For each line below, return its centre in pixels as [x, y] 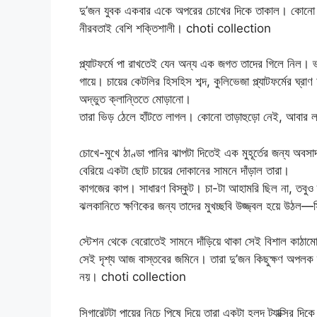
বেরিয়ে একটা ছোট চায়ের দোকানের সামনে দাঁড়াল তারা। [184, 170]
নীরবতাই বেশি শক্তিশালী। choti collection [175, 28]
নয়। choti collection [133, 277]
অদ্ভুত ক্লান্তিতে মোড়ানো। [135, 99]
